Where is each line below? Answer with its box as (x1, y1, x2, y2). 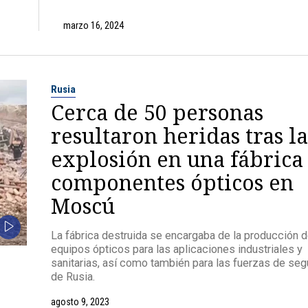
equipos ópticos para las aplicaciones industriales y (51, 243, 302, 256)
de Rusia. (51, 270, 95, 284)
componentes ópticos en (51, 167, 294, 197)
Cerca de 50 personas (51, 97, 263, 126)
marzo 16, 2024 (63, 19, 124, 31)
